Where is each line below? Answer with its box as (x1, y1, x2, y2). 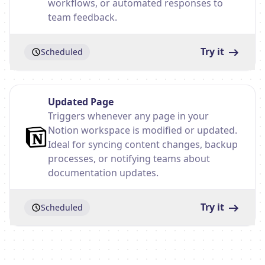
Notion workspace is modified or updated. (48, 124, 237, 137)
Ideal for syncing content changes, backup (48, 138, 238, 151)
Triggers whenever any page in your (48, 109, 209, 122)
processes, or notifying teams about (48, 152, 210, 165)
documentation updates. (48, 166, 159, 179)
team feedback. (48, 11, 117, 24)
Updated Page (48, 95, 114, 108)
